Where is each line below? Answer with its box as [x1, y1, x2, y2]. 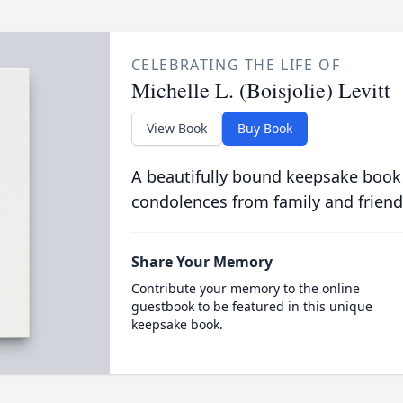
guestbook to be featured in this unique [130, 298, 372, 315]
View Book [146, 120, 207, 137]
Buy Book [237, 120, 292, 137]
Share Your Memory [130, 252, 273, 272]
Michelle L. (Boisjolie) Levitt [130, 76, 390, 104]
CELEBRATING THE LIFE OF [130, 55, 341, 75]
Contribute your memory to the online [130, 280, 360, 297]
